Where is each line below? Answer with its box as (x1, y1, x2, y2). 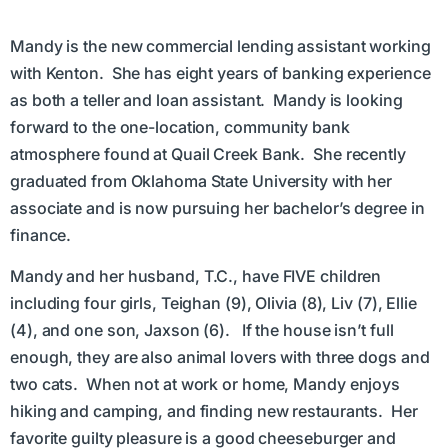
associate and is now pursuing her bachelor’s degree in (10, 197, 425, 218)
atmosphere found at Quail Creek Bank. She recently (10, 143, 406, 164)
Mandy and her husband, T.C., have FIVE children (10, 266, 382, 287)
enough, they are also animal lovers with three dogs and (10, 347, 430, 368)
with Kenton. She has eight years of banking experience (10, 62, 431, 83)
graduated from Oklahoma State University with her (10, 170, 393, 191)
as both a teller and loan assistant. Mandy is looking (10, 89, 403, 110)
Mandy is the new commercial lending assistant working (10, 35, 431, 56)
